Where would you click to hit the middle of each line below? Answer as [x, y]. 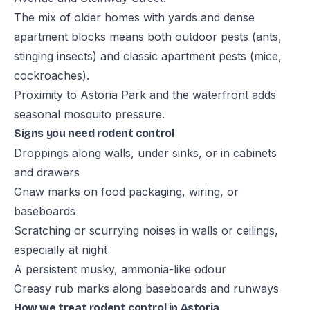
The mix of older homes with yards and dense [134, 17]
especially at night [61, 250]
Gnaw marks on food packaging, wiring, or [126, 192]
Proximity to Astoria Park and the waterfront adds [145, 95]
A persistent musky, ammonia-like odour [120, 269]
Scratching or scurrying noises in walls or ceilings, [146, 230]
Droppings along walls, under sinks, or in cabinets [145, 153]
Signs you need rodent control [94, 133]
